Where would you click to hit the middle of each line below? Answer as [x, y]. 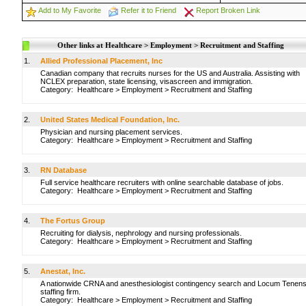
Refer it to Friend [149, 10]
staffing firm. [60, 292]
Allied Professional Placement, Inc [101, 61]
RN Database [64, 170]
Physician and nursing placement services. [111, 132]
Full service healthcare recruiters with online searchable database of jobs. [162, 182]
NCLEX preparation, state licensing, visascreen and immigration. [147, 81]
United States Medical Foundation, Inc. [110, 120]
